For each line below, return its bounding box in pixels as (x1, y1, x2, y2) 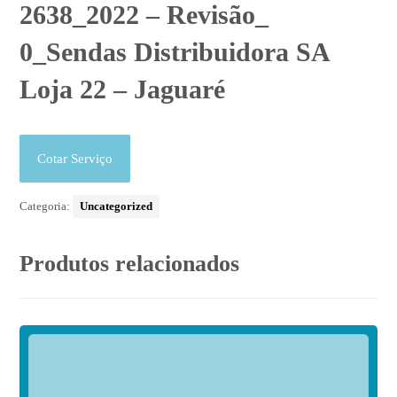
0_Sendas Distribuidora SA (19, 37, 330, 67)
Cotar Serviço (37, 152, 113, 167)
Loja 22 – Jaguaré (19, 74, 226, 105)
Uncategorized (80, 199, 153, 214)
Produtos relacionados (19, 251, 240, 277)
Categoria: (19, 199, 74, 214)
